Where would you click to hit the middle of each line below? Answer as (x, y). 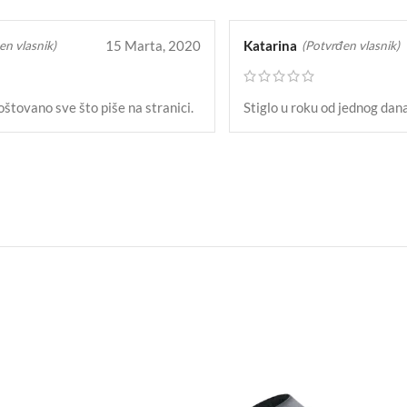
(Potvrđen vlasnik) (351, 45)
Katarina (270, 46)
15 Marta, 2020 (153, 46)
